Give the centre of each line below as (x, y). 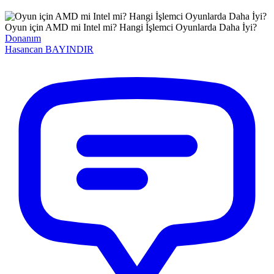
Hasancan (24, 49)
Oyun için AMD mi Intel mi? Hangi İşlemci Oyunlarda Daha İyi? (131, 27)
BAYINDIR (69, 49)
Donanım (23, 38)
